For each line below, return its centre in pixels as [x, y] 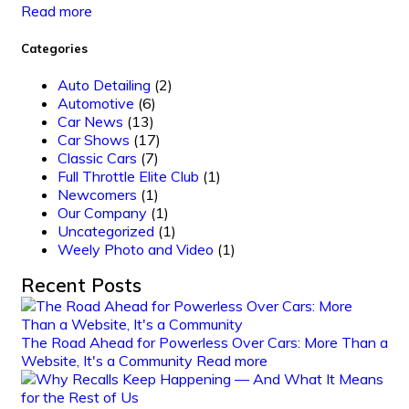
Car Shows [94, 139]
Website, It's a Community [109, 360]
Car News [90, 121]
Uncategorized [106, 231]
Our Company [102, 212]
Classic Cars [97, 157]
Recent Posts [81, 284]
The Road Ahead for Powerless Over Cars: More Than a [204, 342]
